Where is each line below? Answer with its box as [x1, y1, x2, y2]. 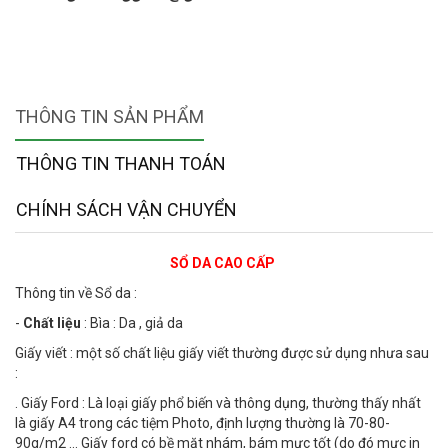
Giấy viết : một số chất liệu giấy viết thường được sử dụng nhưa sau [15, 345, 429, 361]
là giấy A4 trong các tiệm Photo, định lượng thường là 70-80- [15, 415, 390, 431]
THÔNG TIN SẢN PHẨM [15, 106, 204, 127]
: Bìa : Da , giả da [81, 315, 183, 331]
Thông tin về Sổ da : [15, 285, 140, 301]
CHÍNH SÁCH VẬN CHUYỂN [16, 199, 237, 220]
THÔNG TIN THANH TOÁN [16, 153, 226, 174]
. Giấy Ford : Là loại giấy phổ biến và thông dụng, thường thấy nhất [15, 395, 421, 411]
